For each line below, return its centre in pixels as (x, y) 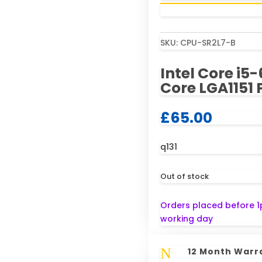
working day (186, 219)
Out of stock (184, 177)
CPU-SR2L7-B (208, 43)
